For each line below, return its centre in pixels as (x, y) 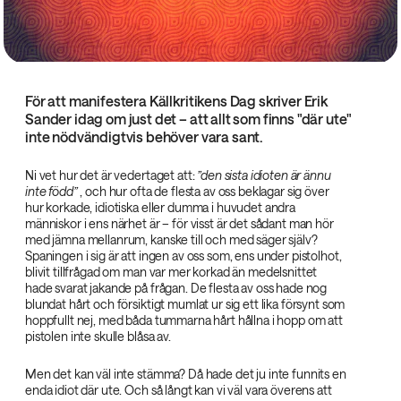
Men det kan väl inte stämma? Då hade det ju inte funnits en (186, 374)
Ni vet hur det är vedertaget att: (111, 175)
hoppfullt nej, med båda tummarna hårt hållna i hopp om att (184, 320)
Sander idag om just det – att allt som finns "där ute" (188, 119)
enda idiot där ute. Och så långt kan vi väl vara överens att (179, 390)
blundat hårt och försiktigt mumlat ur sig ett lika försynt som (185, 304)
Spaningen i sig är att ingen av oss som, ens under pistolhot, (183, 256)
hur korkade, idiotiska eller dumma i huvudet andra (160, 208)
